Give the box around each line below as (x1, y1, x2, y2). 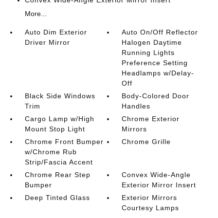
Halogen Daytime (122, 38, 182, 47)
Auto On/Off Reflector (122, 28, 199, 36)
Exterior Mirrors (122, 194, 178, 202)
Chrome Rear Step (24, 171, 91, 179)
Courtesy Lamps (122, 204, 180, 212)
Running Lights (122, 49, 175, 57)
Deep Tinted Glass (24, 194, 90, 202)
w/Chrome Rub (24, 148, 77, 156)
